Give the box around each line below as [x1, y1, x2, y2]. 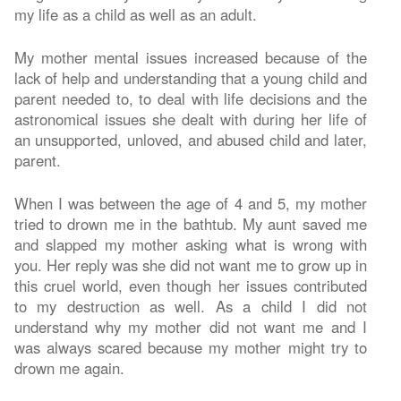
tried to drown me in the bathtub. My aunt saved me [13, 212, 367, 235]
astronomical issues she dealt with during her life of [13, 107, 367, 130]
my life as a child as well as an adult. [13, 3, 257, 25]
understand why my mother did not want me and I [13, 315, 367, 337]
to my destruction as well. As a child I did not [13, 294, 367, 317]
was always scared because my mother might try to [13, 336, 367, 358]
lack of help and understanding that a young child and [13, 66, 367, 89]
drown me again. [13, 356, 124, 379]
